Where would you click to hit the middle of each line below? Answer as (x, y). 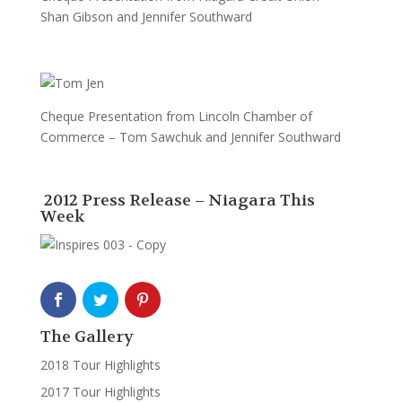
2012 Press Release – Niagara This (177, 201)
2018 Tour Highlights (100, 365)
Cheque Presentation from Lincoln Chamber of (176, 116)
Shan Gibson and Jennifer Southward (146, 17)
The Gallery (87, 337)
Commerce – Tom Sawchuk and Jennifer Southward (190, 137)
